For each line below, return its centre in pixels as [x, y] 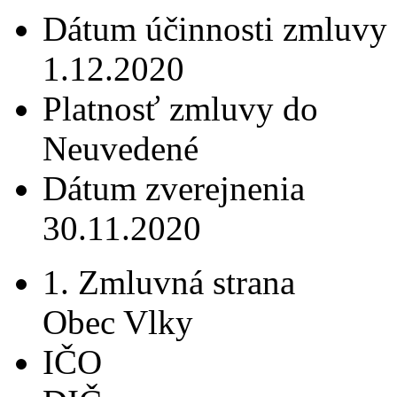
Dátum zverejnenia [174, 189]
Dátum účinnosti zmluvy [215, 29]
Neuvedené [121, 149]
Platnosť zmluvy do [180, 109]
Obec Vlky [118, 323]
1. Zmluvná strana [169, 283]
